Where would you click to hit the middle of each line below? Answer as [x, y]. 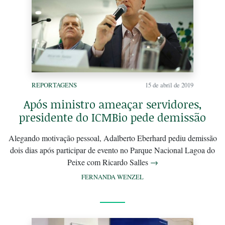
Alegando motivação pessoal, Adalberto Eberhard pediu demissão [113, 138]
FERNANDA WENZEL [113, 177]
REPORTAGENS [54, 85]
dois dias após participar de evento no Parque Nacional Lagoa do [113, 150]
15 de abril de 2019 [169, 85]
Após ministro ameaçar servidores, [113, 104]
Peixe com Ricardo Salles [108, 162]
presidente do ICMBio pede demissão [113, 118]
